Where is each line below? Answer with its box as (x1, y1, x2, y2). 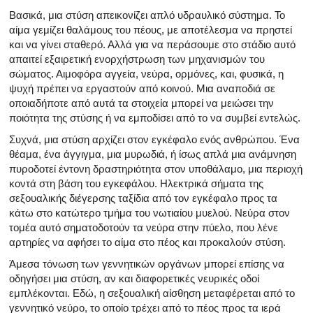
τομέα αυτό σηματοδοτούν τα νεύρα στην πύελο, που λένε (9, 221, 278, 233)
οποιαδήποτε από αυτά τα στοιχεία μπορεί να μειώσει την (9, 96, 274, 109)
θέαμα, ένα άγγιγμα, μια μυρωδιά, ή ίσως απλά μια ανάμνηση (9, 147, 296, 160)
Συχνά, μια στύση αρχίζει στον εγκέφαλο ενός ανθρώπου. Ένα (9, 133, 300, 145)
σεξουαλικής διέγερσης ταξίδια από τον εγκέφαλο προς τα (9, 191, 277, 204)
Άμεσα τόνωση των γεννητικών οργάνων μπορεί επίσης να (9, 257, 284, 270)
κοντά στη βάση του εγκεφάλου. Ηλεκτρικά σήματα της (9, 177, 263, 189)
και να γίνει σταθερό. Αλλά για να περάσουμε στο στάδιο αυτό (9, 38, 296, 50)
